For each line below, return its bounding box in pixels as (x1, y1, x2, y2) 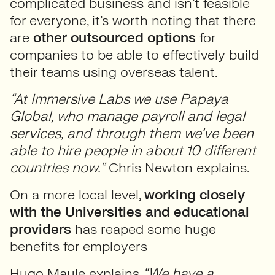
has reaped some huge (71, 220, 216, 238)
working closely (144, 186, 245, 204)
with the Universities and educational (10, 203, 249, 221)
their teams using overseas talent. (10, 63, 217, 81)
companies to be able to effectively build (10, 46, 259, 64)
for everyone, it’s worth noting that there (10, 12, 256, 29)
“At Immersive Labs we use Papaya (10, 90, 228, 108)
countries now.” (10, 159, 105, 177)
